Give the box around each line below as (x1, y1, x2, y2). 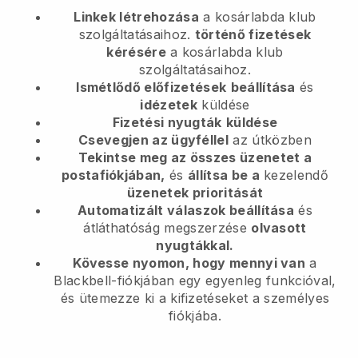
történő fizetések (194, 26, 312, 42)
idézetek (140, 96, 197, 113)
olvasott (251, 219, 307, 236)
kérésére (106, 43, 166, 60)
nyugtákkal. (156, 237, 234, 253)
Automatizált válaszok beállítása (77, 201, 295, 218)
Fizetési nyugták (112, 113, 222, 130)
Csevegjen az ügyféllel (78, 131, 229, 148)
